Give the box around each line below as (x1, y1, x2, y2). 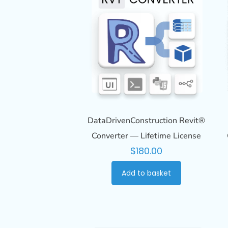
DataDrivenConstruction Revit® (87, 115, 205, 126)
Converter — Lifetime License (91, 130, 201, 141)
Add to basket (121, 167, 171, 178)
